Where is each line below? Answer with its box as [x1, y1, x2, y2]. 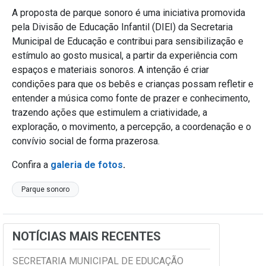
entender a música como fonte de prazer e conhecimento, [12, 93, 250, 104]
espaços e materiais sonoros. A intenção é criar [12, 64, 209, 76]
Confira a [12, 159, 50, 171]
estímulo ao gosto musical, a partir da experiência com [12, 50, 237, 62]
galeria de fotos [50, 159, 123, 171]
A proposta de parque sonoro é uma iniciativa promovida [12, 7, 245, 19]
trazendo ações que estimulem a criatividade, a [12, 107, 207, 119]
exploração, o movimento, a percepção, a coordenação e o [12, 121, 251, 133]
